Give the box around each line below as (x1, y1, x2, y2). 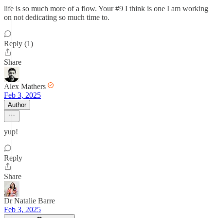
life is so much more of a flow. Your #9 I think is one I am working (4, 4, 208, 13)
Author (8, 101, 26, 109)
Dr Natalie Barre (4, 197, 55, 205)
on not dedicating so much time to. (4, 13, 109, 21)
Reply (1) (4, 39, 33, 48)
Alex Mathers (4, 82, 46, 91)
